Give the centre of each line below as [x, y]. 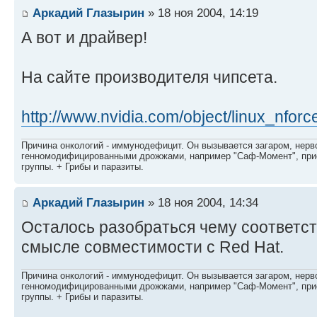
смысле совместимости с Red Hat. [152, 247]
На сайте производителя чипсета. [149, 77]
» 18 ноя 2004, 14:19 [201, 12]
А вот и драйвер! [84, 37]
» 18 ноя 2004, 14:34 [201, 202]
